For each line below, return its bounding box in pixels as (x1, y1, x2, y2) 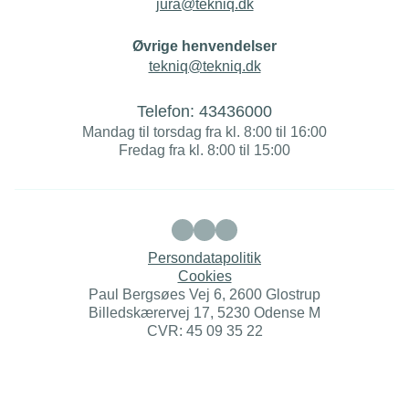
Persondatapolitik (148, 250, 261, 267)
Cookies (177, 268, 232, 285)
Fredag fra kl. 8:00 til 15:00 (119, 142, 290, 159)
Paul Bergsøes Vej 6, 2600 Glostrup (89, 287, 320, 303)
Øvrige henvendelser (132, 38, 277, 55)
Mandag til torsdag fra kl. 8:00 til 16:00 (82, 124, 327, 141)
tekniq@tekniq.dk (148, 58, 261, 75)
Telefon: (137, 102, 199, 121)
